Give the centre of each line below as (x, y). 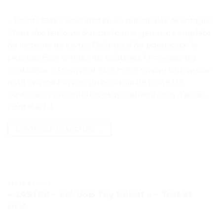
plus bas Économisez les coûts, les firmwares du (102, 57)
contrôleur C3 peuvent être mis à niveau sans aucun (110, 70)
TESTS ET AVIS (30, 183)
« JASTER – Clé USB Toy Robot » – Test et (100, 195)
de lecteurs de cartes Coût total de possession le (103, 45)
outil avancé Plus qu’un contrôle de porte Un (96, 82)
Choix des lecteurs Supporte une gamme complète (109, 33)
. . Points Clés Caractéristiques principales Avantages (110, 20)
